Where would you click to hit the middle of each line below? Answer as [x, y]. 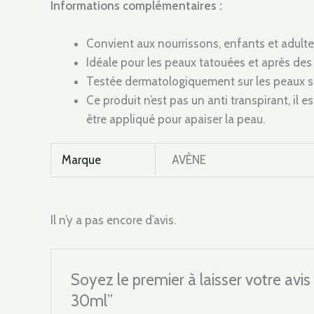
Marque [82, 160]
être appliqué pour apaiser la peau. [176, 119]
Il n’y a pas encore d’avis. [113, 220]
